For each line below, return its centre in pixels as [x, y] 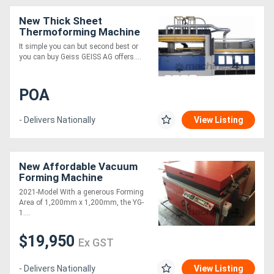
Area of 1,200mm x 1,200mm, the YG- [81, 203]
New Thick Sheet [61, 21]
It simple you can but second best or [79, 47]
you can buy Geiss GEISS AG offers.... [80, 57]
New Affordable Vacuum [78, 167]
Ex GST [96, 243]
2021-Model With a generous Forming [81, 192]
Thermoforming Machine [80, 32]
